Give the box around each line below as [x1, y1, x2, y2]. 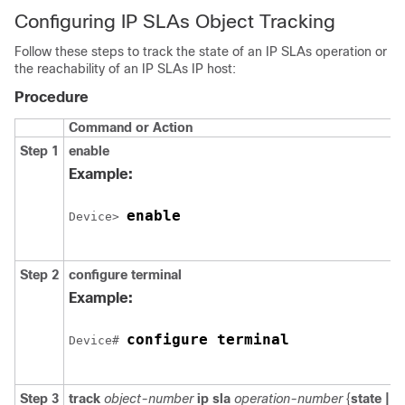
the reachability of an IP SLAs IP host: [14, 61, 236, 76]
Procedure [14, 89, 89, 105]
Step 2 [20, 268, 59, 282]
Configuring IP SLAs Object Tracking [14, 11, 335, 32]
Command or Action [69, 120, 193, 135]
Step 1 [20, 144, 59, 158]
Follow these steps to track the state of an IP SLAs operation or [14, 44, 387, 59]
